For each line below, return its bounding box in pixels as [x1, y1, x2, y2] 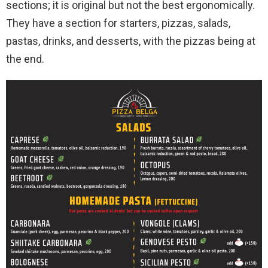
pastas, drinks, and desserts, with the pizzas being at [6, 34, 255, 47]
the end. [6, 52, 44, 65]
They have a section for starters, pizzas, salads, [6, 16, 230, 29]
